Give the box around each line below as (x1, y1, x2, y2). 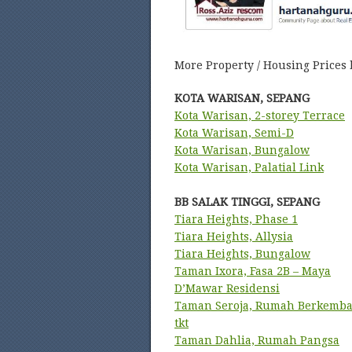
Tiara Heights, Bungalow (174, 247, 310, 260)
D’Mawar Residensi (174, 282, 280, 295)
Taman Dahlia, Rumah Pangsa (174, 334, 339, 346)
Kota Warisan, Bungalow (174, 144, 310, 156)
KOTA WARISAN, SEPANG (174, 92, 310, 104)
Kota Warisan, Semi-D (174, 126, 294, 139)
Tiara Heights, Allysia (174, 230, 293, 243)
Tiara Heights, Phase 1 (174, 213, 298, 225)
